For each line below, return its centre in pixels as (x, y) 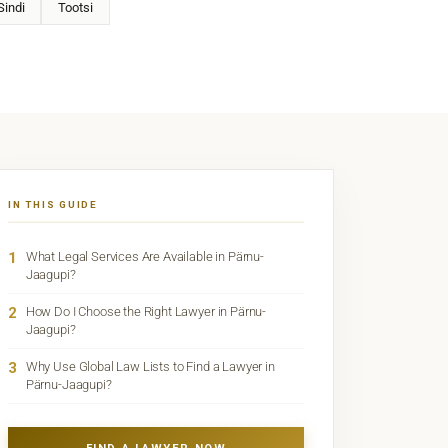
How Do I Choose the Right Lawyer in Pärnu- (146, 312)
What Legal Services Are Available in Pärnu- (144, 257)
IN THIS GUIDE (53, 205)
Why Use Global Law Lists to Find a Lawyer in (150, 367)
